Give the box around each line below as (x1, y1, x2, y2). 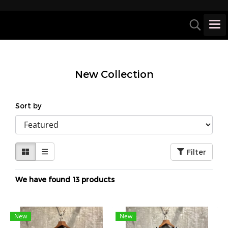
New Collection (74, 68, 154, 80)
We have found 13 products (15, 175, 115, 184)
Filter (187, 147, 206, 156)
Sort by (15, 101, 47, 110)
